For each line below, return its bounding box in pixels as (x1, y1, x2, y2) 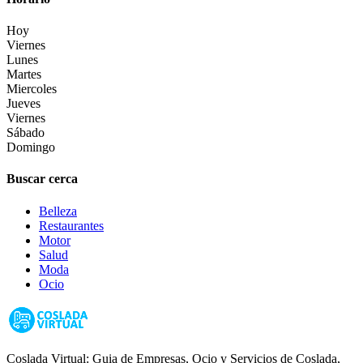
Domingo (6, 140, 55, 155)
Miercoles (6, 82, 57, 96)
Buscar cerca (6, 172, 78, 186)
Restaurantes (39, 218, 104, 233)
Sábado (6, 126, 45, 140)
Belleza (39, 203, 77, 218)
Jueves (6, 96, 41, 111)
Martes (6, 67, 41, 82)
